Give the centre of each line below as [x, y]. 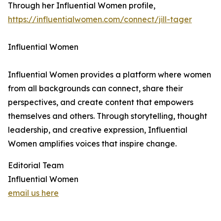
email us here [33, 193]
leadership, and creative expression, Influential [98, 130]
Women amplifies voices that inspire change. [92, 144]
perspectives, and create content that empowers [101, 102]
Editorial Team [36, 165]
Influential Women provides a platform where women [110, 74]
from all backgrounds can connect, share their [95, 88]
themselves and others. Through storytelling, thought [108, 116]
